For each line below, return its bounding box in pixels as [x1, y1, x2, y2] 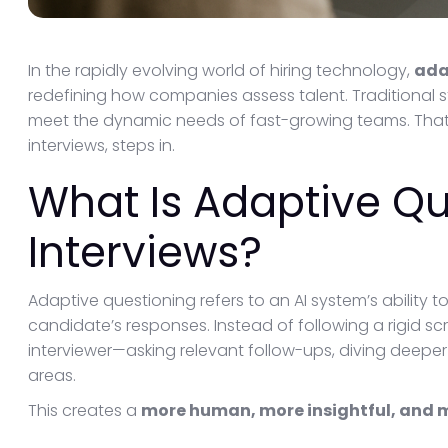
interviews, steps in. [28, 134, 175, 157]
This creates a [28, 399, 141, 422]
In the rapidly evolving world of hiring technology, [28, 59, 414, 82]
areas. [28, 364, 76, 387]
